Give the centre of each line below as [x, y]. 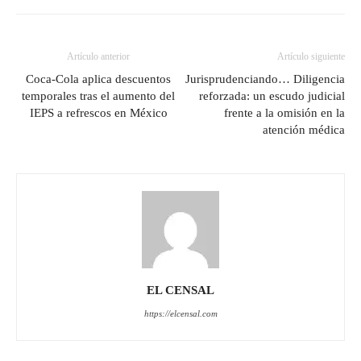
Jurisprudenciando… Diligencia [265, 79]
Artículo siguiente [311, 56]
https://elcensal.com [180, 313]
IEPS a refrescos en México [98, 112]
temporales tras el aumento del [98, 95]
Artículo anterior [98, 56]
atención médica [304, 129]
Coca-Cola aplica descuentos [98, 79]
